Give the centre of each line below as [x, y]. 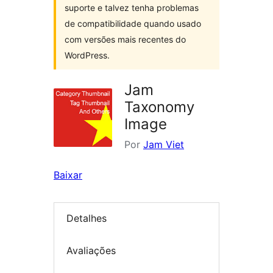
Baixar [68, 175]
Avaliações [91, 250]
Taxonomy [159, 107]
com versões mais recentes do [125, 39]
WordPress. [87, 55]
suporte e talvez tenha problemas [132, 8]
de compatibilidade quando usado [133, 23]
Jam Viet [164, 144]
